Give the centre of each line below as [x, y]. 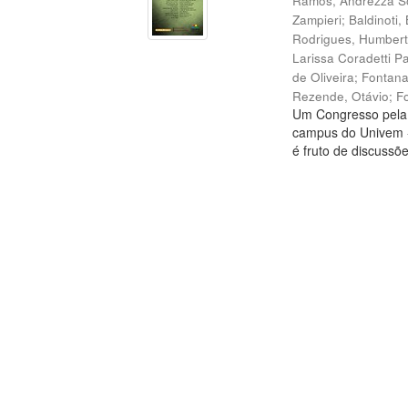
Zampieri [317, 20]
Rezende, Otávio [341, 96]
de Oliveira [324, 77]
